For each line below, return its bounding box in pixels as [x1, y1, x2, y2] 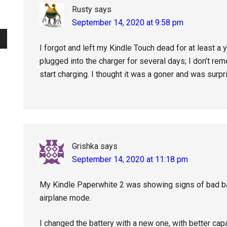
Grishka [72, 141, 98, 151]
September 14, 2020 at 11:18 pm [72, 155, 188, 164]
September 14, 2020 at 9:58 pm [72, 18, 183, 27]
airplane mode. [40, 193, 91, 203]
